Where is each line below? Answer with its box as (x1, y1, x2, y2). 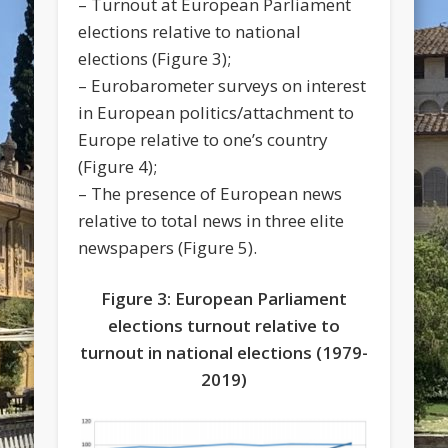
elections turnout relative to (108, 314, 340, 338)
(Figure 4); (78, 155, 158, 179)
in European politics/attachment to (78, 101, 355, 125)
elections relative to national (78, 20, 302, 44)
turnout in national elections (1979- (80, 341, 368, 365)
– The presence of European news (78, 182, 343, 206)
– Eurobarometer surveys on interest (78, 74, 367, 98)
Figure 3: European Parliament (101, 287, 347, 311)
